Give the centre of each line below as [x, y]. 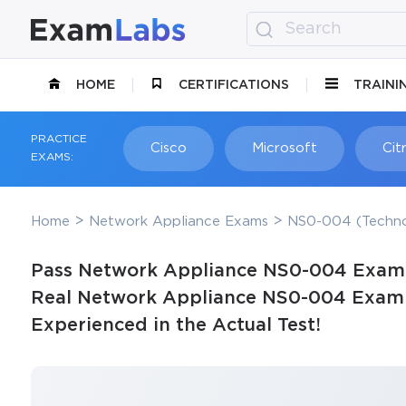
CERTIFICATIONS [234, 85]
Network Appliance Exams [178, 221]
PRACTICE [58, 140]
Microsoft [284, 148]
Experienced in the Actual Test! [175, 325]
